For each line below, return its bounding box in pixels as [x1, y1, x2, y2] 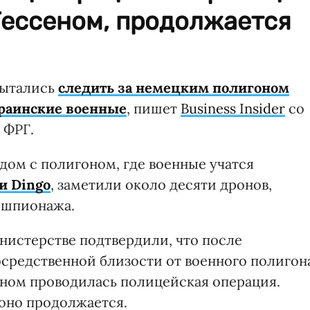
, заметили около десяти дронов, [51, 176, 272, 194]
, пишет [127, 100, 181, 118]
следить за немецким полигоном [58, 79, 289, 97]
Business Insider [181, 100, 285, 118]
